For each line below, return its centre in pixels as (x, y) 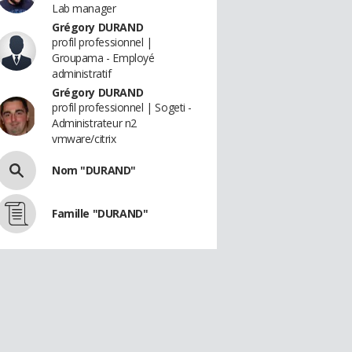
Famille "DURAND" (100, 213)
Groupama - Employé (103, 58)
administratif (82, 73)
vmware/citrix (84, 139)
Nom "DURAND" (94, 170)
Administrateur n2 (94, 123)
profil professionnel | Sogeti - (122, 107)
